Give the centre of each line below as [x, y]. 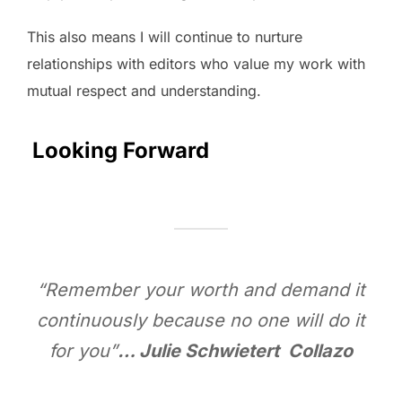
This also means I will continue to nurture [165, 36]
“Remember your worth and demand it [201, 289]
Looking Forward [118, 150]
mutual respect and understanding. [144, 90]
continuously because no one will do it [201, 320]
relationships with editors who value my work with [196, 63]
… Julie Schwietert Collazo [235, 350]
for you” [83, 350]
